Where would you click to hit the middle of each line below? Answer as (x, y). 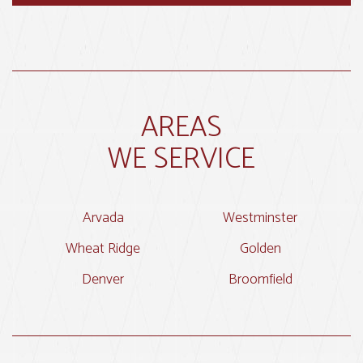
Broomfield (260, 279)
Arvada (103, 218)
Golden (260, 249)
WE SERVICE (181, 159)
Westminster (260, 218)
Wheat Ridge (103, 249)
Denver (103, 279)
